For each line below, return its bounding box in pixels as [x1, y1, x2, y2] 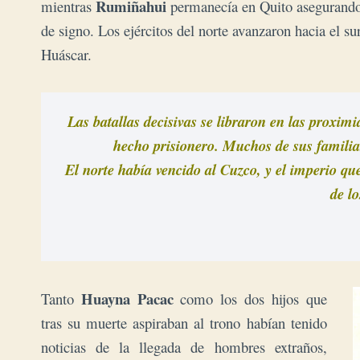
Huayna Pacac [80, 287, 174, 309]
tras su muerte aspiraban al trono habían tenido [41, 312, 327, 333]
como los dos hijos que [173, 288, 327, 309]
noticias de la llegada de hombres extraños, [41, 336, 327, 357]
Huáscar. [41, 43, 92, 64]
